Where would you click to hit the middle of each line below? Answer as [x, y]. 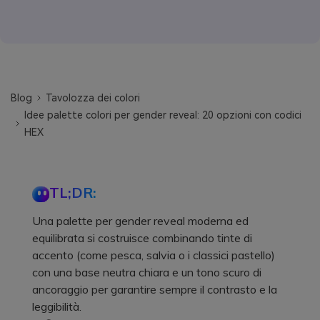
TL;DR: [73, 192]
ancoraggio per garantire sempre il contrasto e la [155, 289]
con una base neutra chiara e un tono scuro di [147, 272]
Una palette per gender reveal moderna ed [140, 220]
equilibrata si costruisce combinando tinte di [142, 237]
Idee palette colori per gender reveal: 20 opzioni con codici [163, 115]
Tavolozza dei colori [93, 97]
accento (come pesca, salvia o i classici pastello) [154, 255]
